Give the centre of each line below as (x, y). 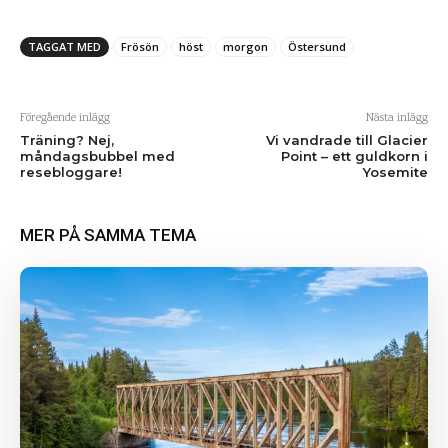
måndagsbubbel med (97, 156)
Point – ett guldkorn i (354, 156)
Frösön (140, 46)
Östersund (317, 46)
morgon (245, 46)
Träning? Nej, (67, 140)
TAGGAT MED (64, 46)
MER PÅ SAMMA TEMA (108, 235)
